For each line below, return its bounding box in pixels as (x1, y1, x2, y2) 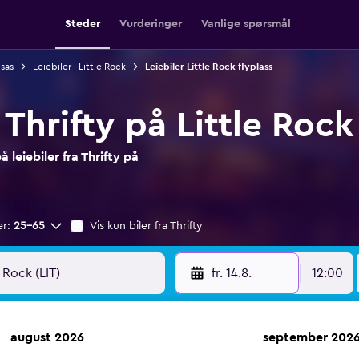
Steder (65, 18, 100, 30)
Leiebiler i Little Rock (32, 62, 126, 71)
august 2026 (10, 331, 84, 344)
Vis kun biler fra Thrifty (90, 220, 203, 232)
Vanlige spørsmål (201, 18, 291, 30)
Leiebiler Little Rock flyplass (144, 62, 272, 71)
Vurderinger (119, 18, 182, 30)
